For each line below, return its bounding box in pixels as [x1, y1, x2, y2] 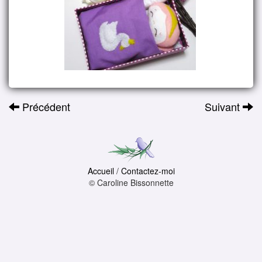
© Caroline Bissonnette [88, 177, 174, 189]
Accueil [87, 165, 114, 177]
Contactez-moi [120, 165, 175, 177]
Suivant [205, 99, 243, 115]
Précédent [19, 99, 70, 115]
